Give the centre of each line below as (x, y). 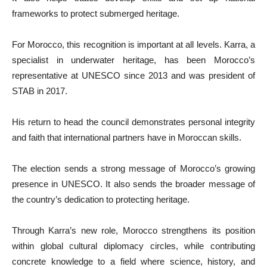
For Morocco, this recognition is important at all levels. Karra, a (133, 44)
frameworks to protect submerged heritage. (97, 13)
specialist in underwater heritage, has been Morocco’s (133, 60)
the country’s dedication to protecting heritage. (101, 199)
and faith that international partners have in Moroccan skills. (127, 137)
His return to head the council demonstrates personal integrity (133, 122)
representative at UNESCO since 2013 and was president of (133, 75)
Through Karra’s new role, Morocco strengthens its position (133, 230)
